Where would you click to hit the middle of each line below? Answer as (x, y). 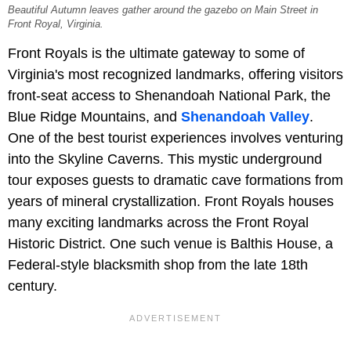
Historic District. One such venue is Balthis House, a (170, 244)
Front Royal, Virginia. (56, 25)
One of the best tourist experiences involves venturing (175, 138)
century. (33, 286)
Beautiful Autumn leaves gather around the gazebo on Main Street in (163, 11)
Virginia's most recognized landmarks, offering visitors (175, 75)
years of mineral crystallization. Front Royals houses (171, 202)
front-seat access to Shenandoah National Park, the (169, 96)
